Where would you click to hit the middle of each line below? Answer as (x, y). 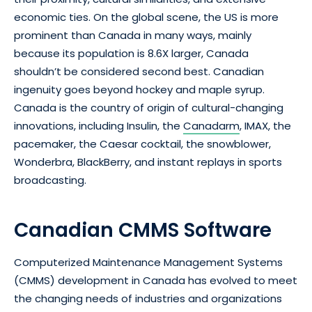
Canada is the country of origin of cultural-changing (149, 107)
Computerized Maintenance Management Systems (148, 262)
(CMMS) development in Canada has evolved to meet (156, 280)
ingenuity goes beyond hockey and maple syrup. (139, 89)
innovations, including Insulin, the (99, 125)
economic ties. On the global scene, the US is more (146, 17)
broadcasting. (50, 180)
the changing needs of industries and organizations (148, 298)
